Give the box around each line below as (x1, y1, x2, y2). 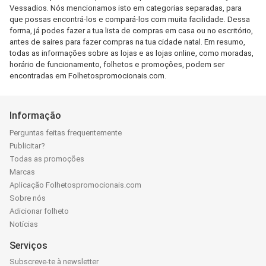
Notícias (9, 220, 38, 229)
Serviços (9, 240, 47, 251)
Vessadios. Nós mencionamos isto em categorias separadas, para (9, 4, 242, 12)
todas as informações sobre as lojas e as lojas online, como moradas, (9, 49, 254, 58)
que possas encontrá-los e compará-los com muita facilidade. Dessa (9, 15, 250, 24)
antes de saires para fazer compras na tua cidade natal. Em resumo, (9, 37, 245, 46)
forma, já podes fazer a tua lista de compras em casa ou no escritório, (9, 26, 253, 35)
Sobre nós (9, 194, 46, 202)
